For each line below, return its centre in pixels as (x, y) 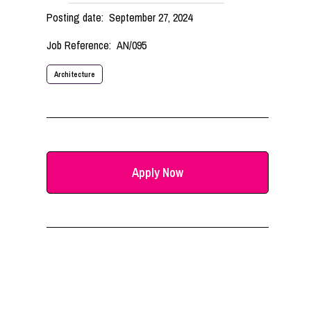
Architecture (75, 74)
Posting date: (75, 18)
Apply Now (158, 173)
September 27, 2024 (151, 18)
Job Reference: (79, 45)
